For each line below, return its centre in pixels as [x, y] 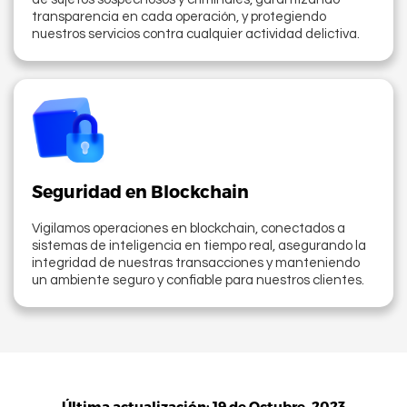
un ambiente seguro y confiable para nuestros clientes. [198, 281]
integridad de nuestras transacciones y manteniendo [196, 263]
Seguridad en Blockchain [140, 192]
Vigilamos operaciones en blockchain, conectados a [189, 229]
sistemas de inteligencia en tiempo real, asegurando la [199, 246]
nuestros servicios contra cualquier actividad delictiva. [196, 35]
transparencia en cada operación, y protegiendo [179, 17]
